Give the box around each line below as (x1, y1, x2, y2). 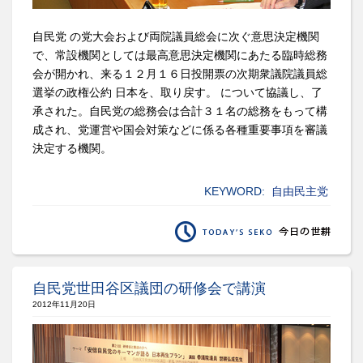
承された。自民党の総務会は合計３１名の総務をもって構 (32, 104, 327, 117)
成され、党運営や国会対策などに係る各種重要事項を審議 (32, 122, 327, 136)
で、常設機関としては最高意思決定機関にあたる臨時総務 (32, 48, 327, 62)
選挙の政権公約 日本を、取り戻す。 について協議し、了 (32, 85, 322, 99)
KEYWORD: (204, 184, 265, 198)
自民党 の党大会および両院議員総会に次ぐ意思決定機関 (32, 29, 319, 43)
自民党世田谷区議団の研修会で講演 (32, 280, 266, 297)
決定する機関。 (32, 141, 112, 155)
